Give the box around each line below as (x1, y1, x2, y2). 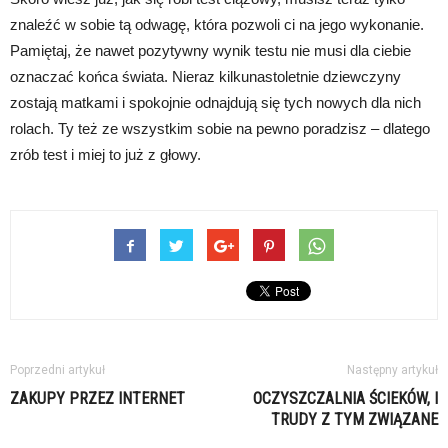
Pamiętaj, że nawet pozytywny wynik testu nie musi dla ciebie (10, 41, 411, 59)
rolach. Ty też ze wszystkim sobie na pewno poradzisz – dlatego (10, 119, 430, 137)
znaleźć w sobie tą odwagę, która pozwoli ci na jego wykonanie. (10, 15, 424, 33)
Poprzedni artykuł (10, 362, 105, 377)
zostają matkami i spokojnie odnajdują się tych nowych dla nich (10, 93, 421, 111)
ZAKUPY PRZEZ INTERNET (10, 388, 185, 408)
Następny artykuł (347, 362, 438, 377)
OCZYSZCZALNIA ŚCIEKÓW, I (253, 388, 438, 408)
